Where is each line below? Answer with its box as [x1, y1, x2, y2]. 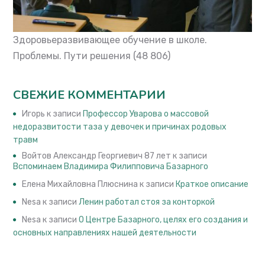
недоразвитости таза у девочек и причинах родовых [13, 122, 227, 132]
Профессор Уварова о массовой [83, 109, 209, 119]
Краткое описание [176, 179, 249, 189]
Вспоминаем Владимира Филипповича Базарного [13, 161, 209, 172]
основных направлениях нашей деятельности [13, 228, 197, 238]
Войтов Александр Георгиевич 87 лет [22, 151, 172, 161]
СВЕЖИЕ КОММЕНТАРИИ [13, 87, 166, 103]
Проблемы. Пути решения [13, 50, 131, 62]
